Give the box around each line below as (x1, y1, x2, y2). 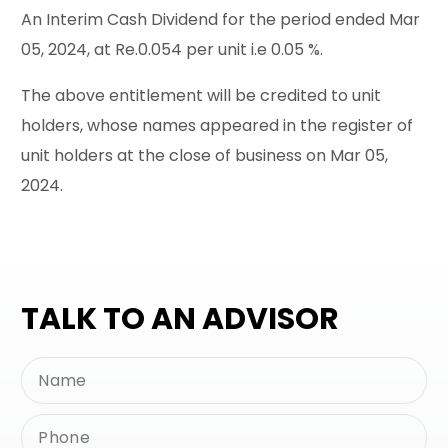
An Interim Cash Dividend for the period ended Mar (21, 8, 421, 32)
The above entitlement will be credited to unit (21, 84, 382, 108)
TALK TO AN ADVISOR (21, 298, 340, 341)
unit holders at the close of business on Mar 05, (21, 144, 389, 168)
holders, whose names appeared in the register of (21, 114, 414, 138)
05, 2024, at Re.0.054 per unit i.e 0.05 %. (21, 38, 324, 62)
